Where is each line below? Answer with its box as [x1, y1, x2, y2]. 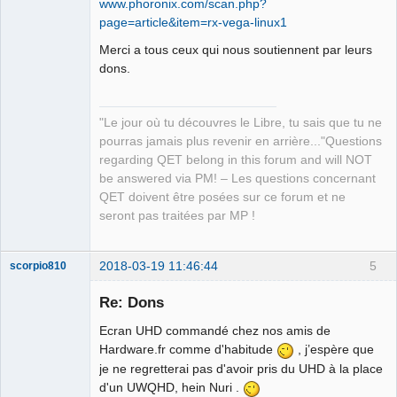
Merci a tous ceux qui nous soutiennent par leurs [99, 42, 372, 57]
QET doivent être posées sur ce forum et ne [99, 191, 346, 205]
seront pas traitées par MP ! [99, 209, 255, 223]
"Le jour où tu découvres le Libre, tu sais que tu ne [99, 116, 382, 130]
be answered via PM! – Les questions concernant [99, 172, 376, 186]
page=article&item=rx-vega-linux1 [99, 14, 287, 29]
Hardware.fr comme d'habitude [99, 341, 276, 356]
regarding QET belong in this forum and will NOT [99, 153, 372, 167]
